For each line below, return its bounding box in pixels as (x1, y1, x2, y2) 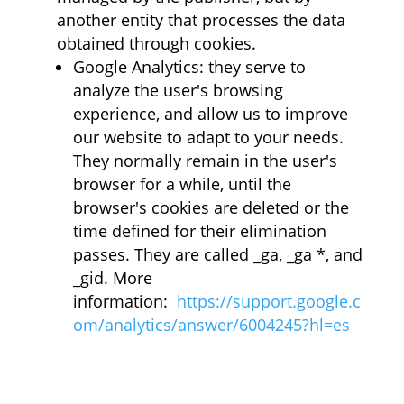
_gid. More (72, 267, 152, 289)
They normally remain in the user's (72, 150, 337, 171)
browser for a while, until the (72, 173, 291, 195)
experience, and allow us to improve (72, 103, 348, 124)
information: (72, 290, 177, 312)
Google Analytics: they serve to (72, 56, 306, 78)
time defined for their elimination (72, 220, 326, 242)
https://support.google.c (176, 290, 361, 312)
